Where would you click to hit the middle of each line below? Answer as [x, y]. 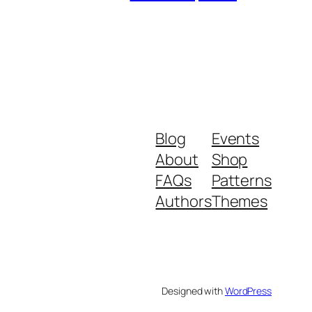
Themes [240, 201]
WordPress [248, 290]
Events [235, 138]
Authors [184, 201]
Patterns [241, 180]
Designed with [193, 290]
